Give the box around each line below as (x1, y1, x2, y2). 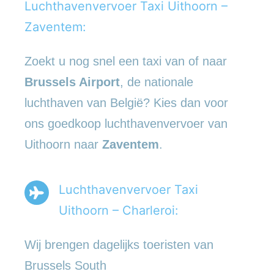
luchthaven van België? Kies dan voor (24, 95, 228, 109)
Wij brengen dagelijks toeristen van (24, 237, 213, 251)
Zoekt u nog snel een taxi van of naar (24, 54, 227, 68)
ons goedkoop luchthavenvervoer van (24, 116, 228, 130)
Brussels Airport (24, 75, 120, 89)
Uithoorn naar (24, 137, 102, 151)
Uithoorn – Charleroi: (59, 202, 179, 218)
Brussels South (24, 258, 106, 272)
